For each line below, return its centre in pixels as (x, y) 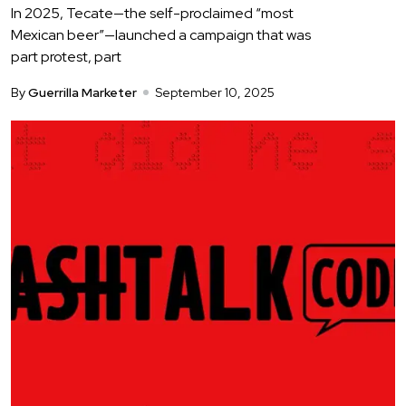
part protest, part (66, 57)
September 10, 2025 (215, 93)
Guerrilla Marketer (82, 93)
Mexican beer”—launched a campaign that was (161, 35)
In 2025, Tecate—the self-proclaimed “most (152, 14)
